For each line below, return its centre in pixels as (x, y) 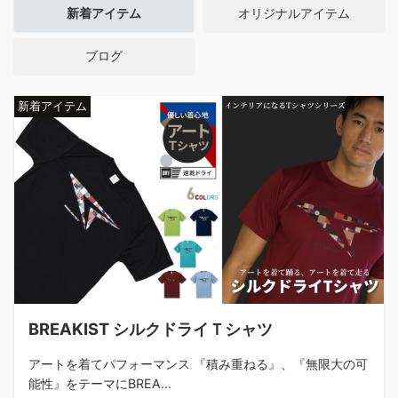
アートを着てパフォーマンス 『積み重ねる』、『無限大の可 (198, 364)
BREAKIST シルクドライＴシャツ (151, 329)
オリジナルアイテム (294, 13)
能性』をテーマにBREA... (100, 384)
